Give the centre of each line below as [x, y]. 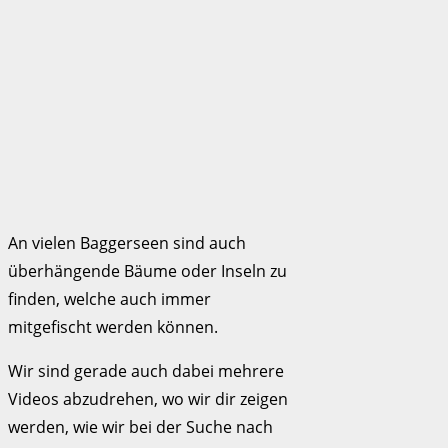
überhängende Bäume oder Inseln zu [147, 270]
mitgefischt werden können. [113, 326]
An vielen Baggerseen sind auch [127, 242]
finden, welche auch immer [109, 298]
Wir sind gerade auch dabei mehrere [146, 370]
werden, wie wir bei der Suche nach [140, 426]
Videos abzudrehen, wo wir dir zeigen [148, 398]
